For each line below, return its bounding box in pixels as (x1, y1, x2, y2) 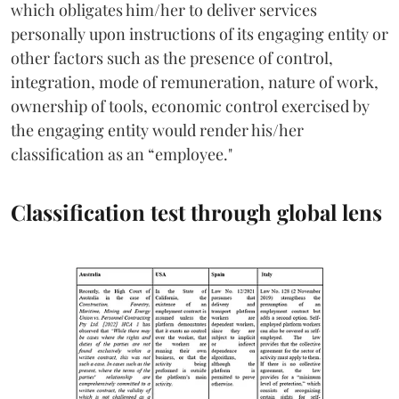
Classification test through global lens (11, 198, 382, 227)
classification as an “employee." (11, 143, 232, 166)
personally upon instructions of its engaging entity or (11, 23, 388, 45)
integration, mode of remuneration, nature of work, (11, 71, 379, 94)
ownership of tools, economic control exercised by (11, 95, 370, 118)
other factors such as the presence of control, (11, 47, 333, 69)
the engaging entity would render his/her (11, 119, 304, 142)
